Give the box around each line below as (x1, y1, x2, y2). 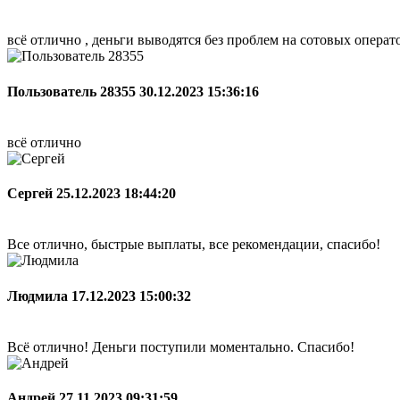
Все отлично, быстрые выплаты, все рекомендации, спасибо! (7, 237, 380, 253)
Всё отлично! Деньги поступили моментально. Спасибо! (7, 338, 354, 354)
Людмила (7, 287, 71, 304)
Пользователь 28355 (7, 83, 139, 99)
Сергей (7, 186, 56, 202)
